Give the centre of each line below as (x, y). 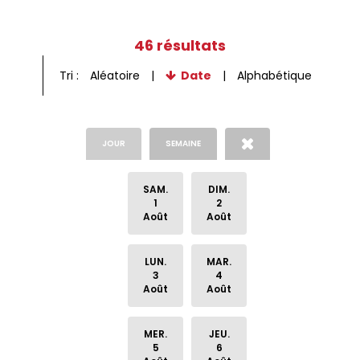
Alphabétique (274, 75)
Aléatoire (115, 75)
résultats (190, 45)
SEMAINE (183, 143)
